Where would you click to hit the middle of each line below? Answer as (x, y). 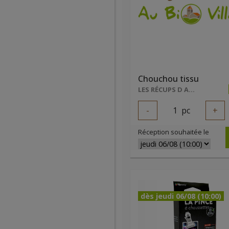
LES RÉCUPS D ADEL (192, 89)
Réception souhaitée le (174, 132)
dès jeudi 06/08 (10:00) (181, 196)
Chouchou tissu (168, 79)
